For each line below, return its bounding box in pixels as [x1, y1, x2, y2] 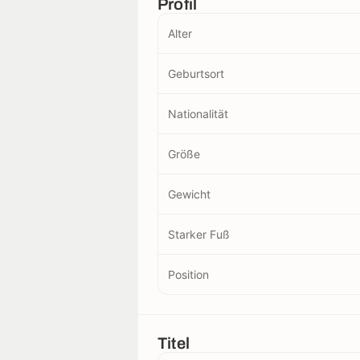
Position [168, 267, 209, 281]
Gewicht [168, 186, 211, 201]
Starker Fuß [168, 227, 230, 241]
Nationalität [168, 106, 228, 121]
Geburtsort [168, 66, 224, 80]
